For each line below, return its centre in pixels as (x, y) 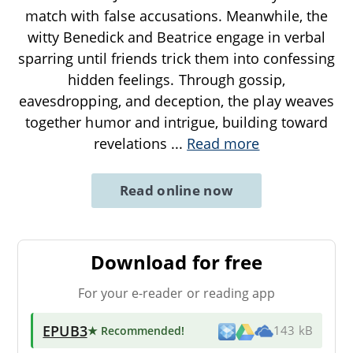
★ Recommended (134, 330)
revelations (132, 143)
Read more (223, 143)
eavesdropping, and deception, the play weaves (176, 100)
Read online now (176, 190)
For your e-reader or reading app (176, 293)
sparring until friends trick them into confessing (176, 58)
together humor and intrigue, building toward (176, 122)
